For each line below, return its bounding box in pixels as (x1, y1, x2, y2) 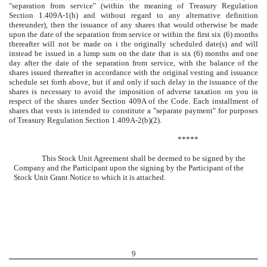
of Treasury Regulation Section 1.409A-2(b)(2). (9, 115, 162, 125)
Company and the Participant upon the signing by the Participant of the (13, 163, 244, 172)
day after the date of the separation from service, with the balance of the (9, 58, 258, 67)
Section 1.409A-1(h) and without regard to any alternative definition (9, 10, 258, 20)
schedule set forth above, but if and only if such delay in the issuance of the (9, 77, 258, 86)
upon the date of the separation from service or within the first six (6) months (9, 29, 258, 39)
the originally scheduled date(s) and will (120, 39, 259, 48)
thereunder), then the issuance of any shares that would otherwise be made (9, 20, 258, 29)
